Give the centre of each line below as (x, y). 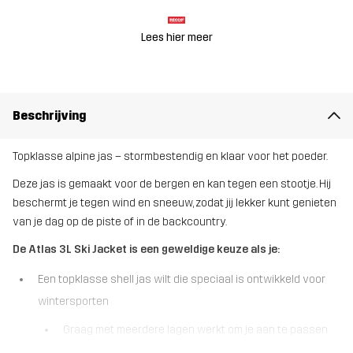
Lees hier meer (176, 37)
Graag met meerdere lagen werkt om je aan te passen (195, 329)
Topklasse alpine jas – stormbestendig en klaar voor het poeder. (170, 156)
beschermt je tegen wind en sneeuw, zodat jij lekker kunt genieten (175, 203)
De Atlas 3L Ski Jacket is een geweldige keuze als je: (146, 250)
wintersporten (73, 301)
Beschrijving (49, 115)
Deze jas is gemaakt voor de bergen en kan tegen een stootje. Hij (172, 184)
